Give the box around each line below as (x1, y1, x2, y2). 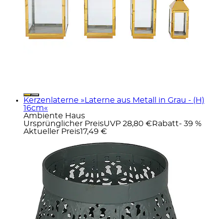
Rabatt (152, 119, 179, 128)
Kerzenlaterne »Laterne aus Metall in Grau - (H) (23, 96, 204, 104)
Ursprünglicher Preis (23, 119, 104, 128)
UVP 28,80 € (104, 119, 152, 128)
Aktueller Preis (23, 127, 80, 135)
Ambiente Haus (23, 111, 85, 120)
